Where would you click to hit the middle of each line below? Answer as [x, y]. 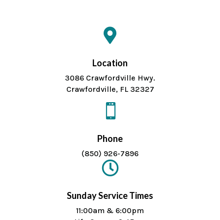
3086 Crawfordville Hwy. [110, 78]
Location [110, 63]
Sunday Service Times [110, 195]
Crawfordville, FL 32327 [110, 89]
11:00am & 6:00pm [110, 210]
